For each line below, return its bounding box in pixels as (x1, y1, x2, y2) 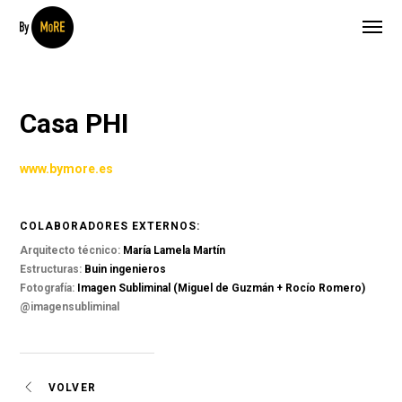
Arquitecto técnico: (20, 244, 124, 257)
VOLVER (44, 380, 96, 394)
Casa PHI (20, 108, 129, 139)
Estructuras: (20, 263, 85, 275)
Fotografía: (20, 282, 78, 294)
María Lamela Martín (123, 244, 226, 257)
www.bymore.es (20, 162, 114, 176)
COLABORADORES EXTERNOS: (20, 220, 201, 232)
